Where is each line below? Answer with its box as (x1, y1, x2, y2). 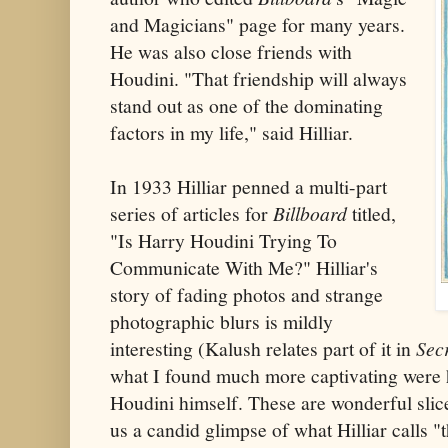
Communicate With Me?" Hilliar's (110, 253, 378, 281)
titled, (347, 199, 396, 227)
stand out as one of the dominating (110, 91, 383, 119)
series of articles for (110, 199, 273, 227)
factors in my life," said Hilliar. (110, 118, 353, 146)
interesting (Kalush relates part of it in (110, 334, 416, 362)
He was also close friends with (110, 37, 352, 65)
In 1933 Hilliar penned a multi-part (110, 172, 387, 200)
